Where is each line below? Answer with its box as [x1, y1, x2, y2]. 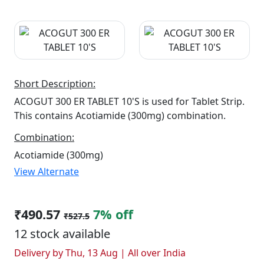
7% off [93, 206, 133, 223]
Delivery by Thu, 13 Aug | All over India [14, 246, 186, 259]
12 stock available [14, 226, 110, 242]
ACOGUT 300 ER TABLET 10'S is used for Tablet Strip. [14, 95, 245, 108]
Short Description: [14, 77, 95, 90]
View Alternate [14, 165, 79, 178]
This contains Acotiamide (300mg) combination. [14, 109, 226, 122]
